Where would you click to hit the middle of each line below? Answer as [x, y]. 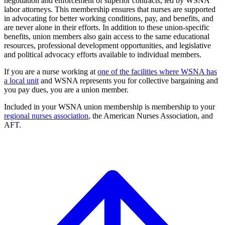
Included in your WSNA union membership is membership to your [109, 106]
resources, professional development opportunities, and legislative [107, 45]
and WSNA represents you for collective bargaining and [128, 80]
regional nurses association [46, 116]
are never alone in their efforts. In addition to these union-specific [107, 27]
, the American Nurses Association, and [151, 116]
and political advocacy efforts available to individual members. [103, 54]
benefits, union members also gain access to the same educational [107, 36]
